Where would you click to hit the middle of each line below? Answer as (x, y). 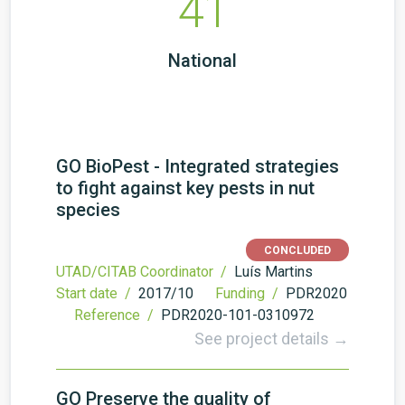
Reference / (116, 315)
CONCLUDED (297, 250)
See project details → (272, 339)
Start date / (95, 293)
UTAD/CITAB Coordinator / (143, 272)
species (88, 210)
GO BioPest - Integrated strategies (198, 166)
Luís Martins (273, 272)
